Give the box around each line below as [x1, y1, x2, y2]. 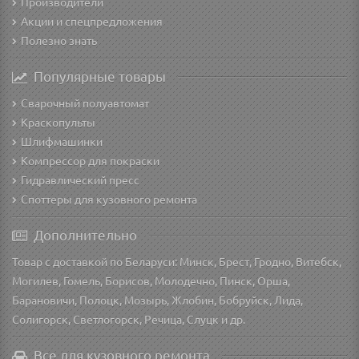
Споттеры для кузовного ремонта [21, 191, 197, 206]
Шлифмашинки [21, 133, 103, 148]
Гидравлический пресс [21, 171, 139, 187]
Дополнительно [34, 225, 137, 243]
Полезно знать [21, 32, 97, 47]
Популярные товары [34, 67, 166, 84]
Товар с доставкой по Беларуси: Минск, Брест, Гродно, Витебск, [12, 253, 341, 268]
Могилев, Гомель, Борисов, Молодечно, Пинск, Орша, [12, 272, 290, 288]
